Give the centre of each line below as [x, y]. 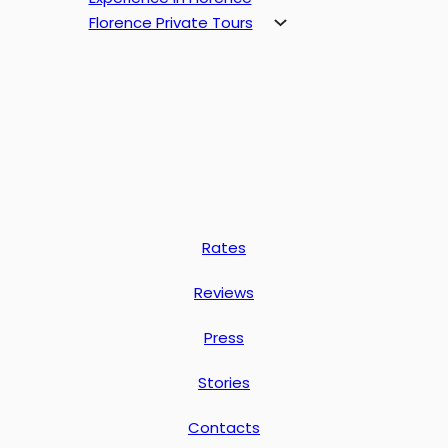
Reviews [224, 292]
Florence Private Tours [170, 22]
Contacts [224, 427]
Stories [224, 382]
